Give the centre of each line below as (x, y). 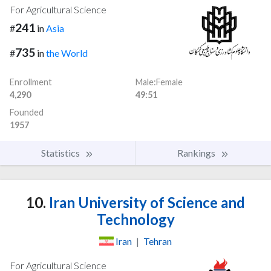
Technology (135, 219)
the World (67, 53)
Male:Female (159, 82)
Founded (27, 112)
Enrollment (31, 82)
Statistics (61, 152)
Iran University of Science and (145, 202)
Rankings (197, 152)
